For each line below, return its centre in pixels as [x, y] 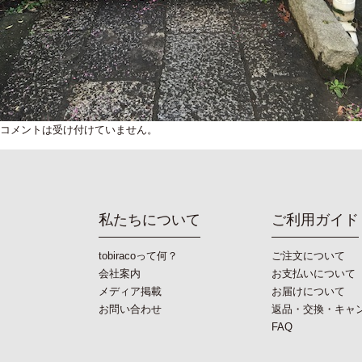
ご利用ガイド [315, 220]
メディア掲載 [130, 291]
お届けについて [308, 291]
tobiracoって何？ [138, 255]
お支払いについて [313, 273]
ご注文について [308, 255]
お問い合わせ [130, 309]
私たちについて [149, 220]
